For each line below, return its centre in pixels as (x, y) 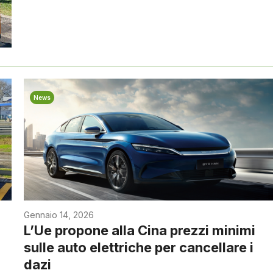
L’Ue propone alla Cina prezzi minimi (140, 231)
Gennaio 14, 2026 (59, 215)
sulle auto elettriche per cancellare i (139, 248)
